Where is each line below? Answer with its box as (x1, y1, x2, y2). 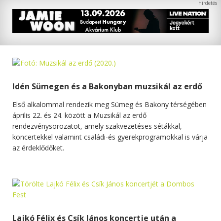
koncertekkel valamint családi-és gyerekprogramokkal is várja (12, 132, 208, 142)
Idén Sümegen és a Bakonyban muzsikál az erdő (12, 80, 202, 92)
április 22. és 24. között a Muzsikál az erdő (12, 110, 147, 120)
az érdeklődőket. (12, 143, 64, 152)
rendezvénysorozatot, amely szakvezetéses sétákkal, (12, 121, 182, 131)
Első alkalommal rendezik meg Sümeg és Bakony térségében (12, 99, 207, 109)
